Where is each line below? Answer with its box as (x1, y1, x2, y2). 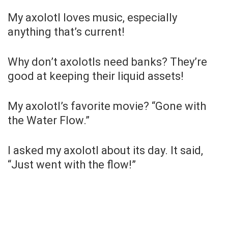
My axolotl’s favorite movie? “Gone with (8, 99, 206, 112)
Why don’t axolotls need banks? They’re (8, 55, 207, 68)
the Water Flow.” (8, 113, 90, 127)
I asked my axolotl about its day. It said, (8, 144, 203, 157)
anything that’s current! (8, 25, 125, 38)
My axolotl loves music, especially (8, 11, 177, 24)
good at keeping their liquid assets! (8, 69, 184, 82)
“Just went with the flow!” (8, 158, 136, 171)
